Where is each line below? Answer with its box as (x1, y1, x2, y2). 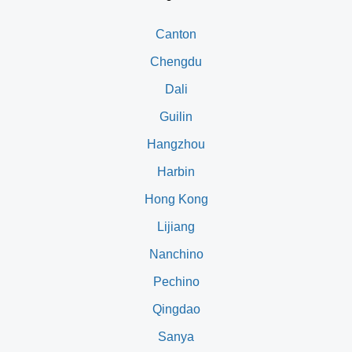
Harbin (157, 164, 195, 178)
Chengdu (150, 54, 202, 68)
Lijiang (157, 219, 195, 233)
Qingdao (152, 302, 200, 316)
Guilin (159, 109, 192, 123)
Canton (156, 27, 196, 41)
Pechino (152, 274, 200, 288)
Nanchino (148, 247, 203, 261)
